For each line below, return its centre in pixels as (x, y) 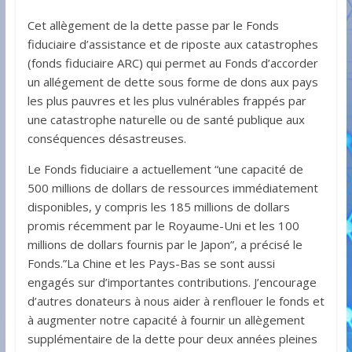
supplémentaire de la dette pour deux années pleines (172, 339)
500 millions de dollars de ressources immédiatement (172, 188)
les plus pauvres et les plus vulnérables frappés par (167, 101)
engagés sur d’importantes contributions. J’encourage (172, 282)
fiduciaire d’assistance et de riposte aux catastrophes (172, 44)
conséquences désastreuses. (106, 139)
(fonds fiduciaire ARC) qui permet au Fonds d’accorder (172, 63)
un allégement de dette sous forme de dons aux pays (172, 82)
